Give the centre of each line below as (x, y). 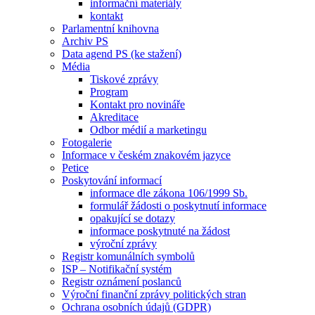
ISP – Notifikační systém (117, 269)
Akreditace (114, 117)
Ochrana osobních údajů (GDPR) (136, 307)
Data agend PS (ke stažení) (122, 53)
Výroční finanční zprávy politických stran (154, 294)
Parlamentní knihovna (110, 28)
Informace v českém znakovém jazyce (146, 155)
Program (109, 91)
